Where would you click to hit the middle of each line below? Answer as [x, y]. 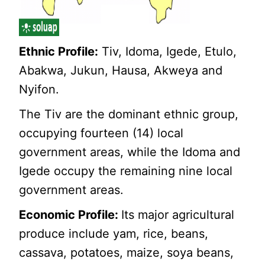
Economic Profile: [70, 214]
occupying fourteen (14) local [101, 133]
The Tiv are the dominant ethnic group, [129, 114]
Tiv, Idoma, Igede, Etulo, [168, 51]
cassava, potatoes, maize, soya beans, [127, 252]
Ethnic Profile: [59, 51]
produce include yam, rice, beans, [114, 233]
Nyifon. [39, 89]
